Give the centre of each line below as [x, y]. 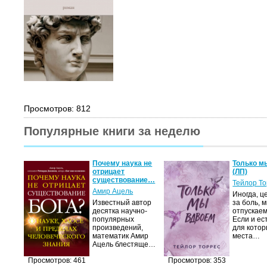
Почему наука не [122, 163]
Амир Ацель [113, 191]
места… [246, 236]
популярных [114, 219]
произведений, [118, 228]
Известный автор [122, 203]
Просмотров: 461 [57, 260]
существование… [124, 180]
